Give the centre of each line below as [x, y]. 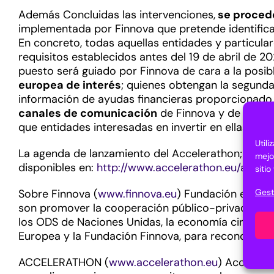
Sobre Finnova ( [58, 194]
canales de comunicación [88, 113]
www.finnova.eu [137, 194]
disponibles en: [57, 168]
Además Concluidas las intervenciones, [117, 15]
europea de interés [70, 85]
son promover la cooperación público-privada [137, 208]
